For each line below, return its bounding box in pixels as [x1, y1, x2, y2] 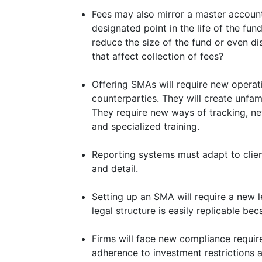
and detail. [92, 163, 138, 174]
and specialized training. [92, 120, 199, 132]
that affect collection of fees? [92, 50, 223, 62]
